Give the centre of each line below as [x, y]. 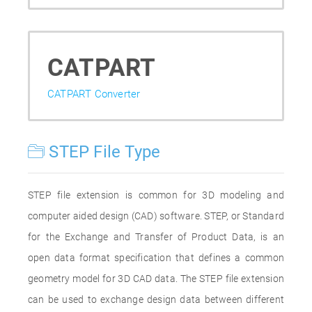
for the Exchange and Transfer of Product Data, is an [156, 237]
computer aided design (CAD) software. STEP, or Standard [156, 216]
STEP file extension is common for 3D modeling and [156, 195]
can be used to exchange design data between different [156, 299]
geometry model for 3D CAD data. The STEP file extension [156, 279]
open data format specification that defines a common [156, 258]
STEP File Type [103, 152]
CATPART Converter [94, 94]
